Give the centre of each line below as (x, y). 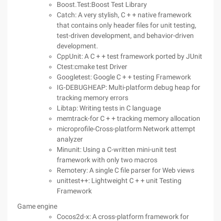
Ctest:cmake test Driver (92, 67)
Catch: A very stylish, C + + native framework (124, 15)
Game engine (37, 206)
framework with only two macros (107, 160)
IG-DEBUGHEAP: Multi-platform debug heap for (129, 87)
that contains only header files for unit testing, (127, 25)
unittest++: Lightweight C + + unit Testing (119, 181)
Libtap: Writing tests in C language (109, 108)
